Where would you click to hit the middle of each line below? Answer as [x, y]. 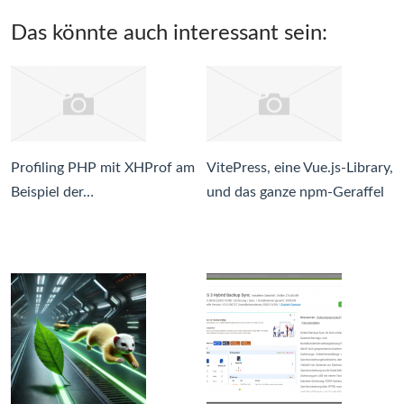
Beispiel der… [52, 193]
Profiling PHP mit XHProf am [103, 168]
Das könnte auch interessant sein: [169, 34]
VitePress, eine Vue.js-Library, [300, 168]
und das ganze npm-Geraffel [295, 193]
